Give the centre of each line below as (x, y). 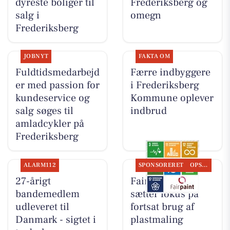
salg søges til (44, 111)
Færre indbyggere (170, 73)
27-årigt (33, 181)
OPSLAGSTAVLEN (205, 165)
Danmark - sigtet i (55, 219)
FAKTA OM (154, 56)
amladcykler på (50, 124)
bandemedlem (47, 194)
